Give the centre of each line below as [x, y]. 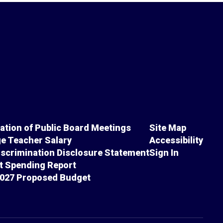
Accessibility [176, 140]
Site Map [167, 127]
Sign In [164, 152]
